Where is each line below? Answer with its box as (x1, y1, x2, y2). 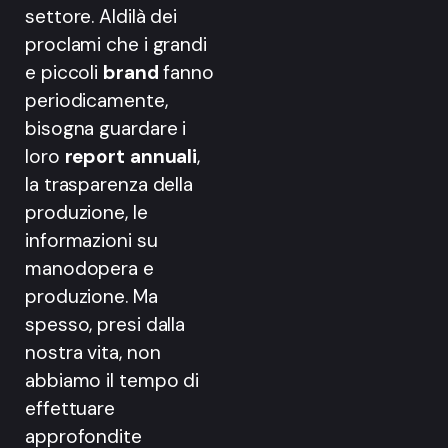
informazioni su (25, 227, 158, 253)
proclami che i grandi (25, 31, 207, 57)
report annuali (64, 143, 198, 169)
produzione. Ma (25, 283, 158, 309)
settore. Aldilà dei (25, 3, 178, 29)
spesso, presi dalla (25, 311, 186, 337)
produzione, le (25, 199, 148, 225)
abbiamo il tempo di (25, 367, 200, 393)
